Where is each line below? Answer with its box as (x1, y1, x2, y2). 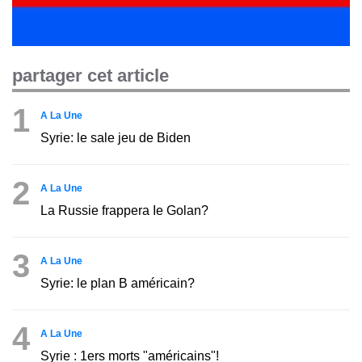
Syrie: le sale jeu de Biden (40, 130, 191, 145)
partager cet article (12, 65, 169, 86)
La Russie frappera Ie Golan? (40, 203, 208, 217)
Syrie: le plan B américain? (40, 276, 195, 290)
